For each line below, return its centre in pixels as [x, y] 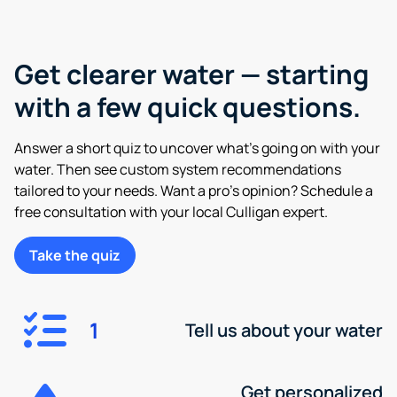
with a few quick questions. [187, 106]
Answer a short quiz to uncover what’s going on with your [197, 148]
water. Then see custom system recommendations [178, 169]
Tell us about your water [284, 330]
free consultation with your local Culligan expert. [171, 211]
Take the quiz [75, 255]
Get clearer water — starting [191, 74]
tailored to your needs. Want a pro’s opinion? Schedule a [194, 190]
